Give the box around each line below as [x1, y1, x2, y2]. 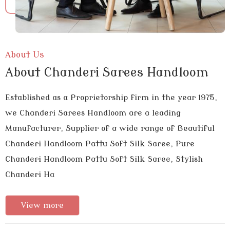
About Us [5, 50, 44, 60]
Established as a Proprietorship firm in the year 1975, [5, 93, 217, 103]
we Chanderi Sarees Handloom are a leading [5, 108, 181, 118]
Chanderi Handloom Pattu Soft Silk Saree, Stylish [5, 155, 203, 164]
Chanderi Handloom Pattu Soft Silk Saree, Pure [5, 139, 195, 149]
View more [21, 201, 64, 210]
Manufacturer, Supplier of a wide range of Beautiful [5, 124, 215, 133]
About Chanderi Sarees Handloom [5, 66, 208, 80]
